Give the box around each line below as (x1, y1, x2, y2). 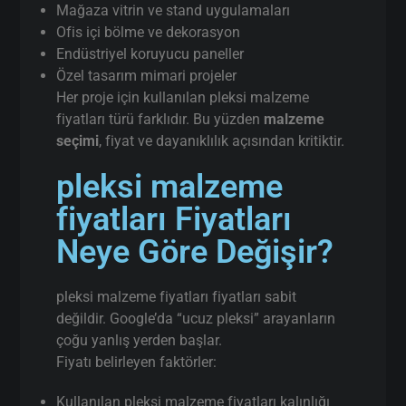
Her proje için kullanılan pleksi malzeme (56, 88, 310, 106)
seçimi (56, 131, 100, 150)
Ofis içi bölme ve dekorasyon (56, 23, 241, 41)
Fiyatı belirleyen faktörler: (56, 353, 217, 371)
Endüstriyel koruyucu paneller (56, 44, 245, 63)
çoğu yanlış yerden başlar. (56, 331, 223, 349)
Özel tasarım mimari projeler (56, 66, 237, 84)
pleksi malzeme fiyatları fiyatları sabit (56, 287, 297, 305)
